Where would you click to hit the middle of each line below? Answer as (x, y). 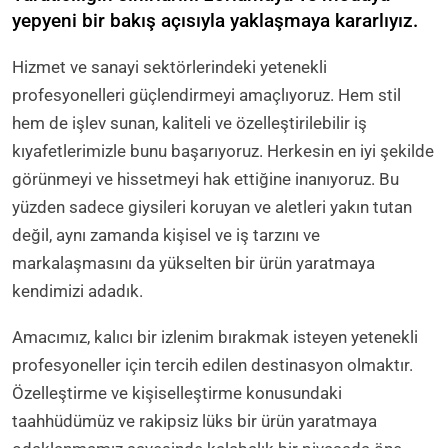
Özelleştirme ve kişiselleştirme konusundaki (177, 393)
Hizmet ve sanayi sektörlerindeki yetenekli (169, 66)
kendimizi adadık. (77, 290)
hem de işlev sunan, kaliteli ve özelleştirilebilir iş (189, 122)
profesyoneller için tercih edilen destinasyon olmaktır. (212, 365)
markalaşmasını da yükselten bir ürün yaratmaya (193, 262)
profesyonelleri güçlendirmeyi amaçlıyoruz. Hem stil (206, 94)
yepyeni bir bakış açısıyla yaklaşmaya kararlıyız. (215, 20)
